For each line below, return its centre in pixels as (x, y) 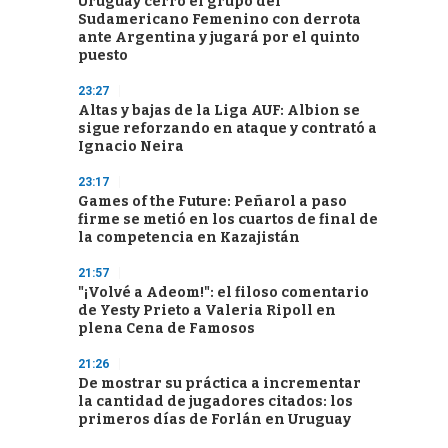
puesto (103, 55)
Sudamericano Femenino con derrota (219, 19)
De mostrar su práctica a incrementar (219, 383)
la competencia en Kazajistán (189, 237)
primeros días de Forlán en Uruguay (214, 419)
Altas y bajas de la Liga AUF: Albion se (219, 110)
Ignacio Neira (131, 146)
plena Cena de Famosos (166, 328)
